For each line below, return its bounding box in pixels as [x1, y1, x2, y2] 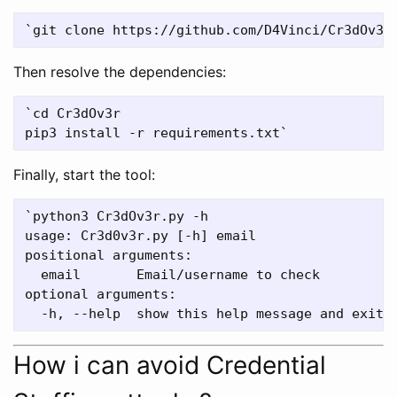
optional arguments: [25, 285, 176, 302]
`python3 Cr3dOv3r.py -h [25, 207, 208, 224]
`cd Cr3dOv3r [25, 105, 121, 121]
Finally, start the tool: [13, 165, 155, 183]
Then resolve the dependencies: [13, 62, 226, 81]
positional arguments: [25, 246, 192, 263]
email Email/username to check [25, 266, 320, 283]
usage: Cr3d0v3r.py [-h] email [25, 227, 256, 244]
